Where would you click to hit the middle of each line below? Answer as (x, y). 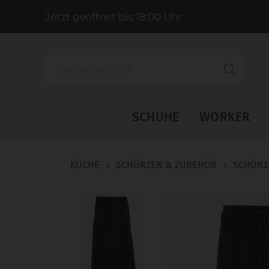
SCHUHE (156, 117)
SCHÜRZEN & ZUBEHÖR (166, 165)
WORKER (225, 117)
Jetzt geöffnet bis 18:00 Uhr (114, 17)
